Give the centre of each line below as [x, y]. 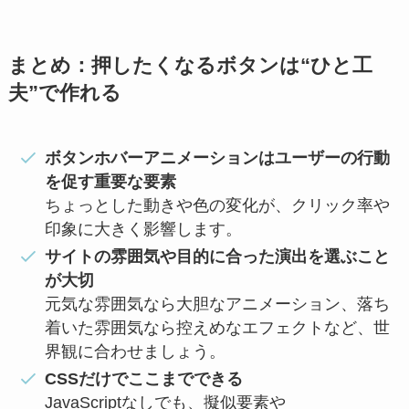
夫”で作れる [64, 93]
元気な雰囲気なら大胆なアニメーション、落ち [218, 304]
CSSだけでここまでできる [144, 379]
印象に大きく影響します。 [144, 229]
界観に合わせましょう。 [136, 351]
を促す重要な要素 [111, 181]
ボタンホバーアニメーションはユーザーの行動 [218, 157]
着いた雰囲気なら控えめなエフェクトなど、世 [218, 327]
